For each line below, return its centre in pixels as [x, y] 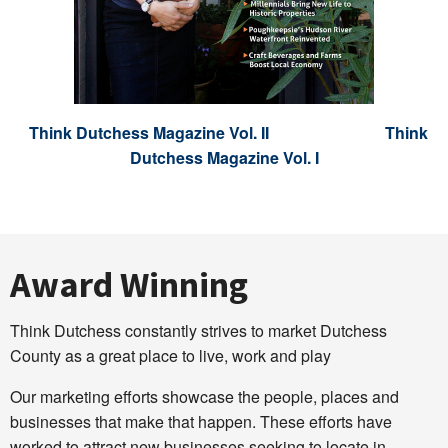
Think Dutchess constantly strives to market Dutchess [198, 331]
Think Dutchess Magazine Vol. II [148, 133]
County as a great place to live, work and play [170, 356]
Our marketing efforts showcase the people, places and [204, 397]
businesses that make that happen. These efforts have [201, 422]
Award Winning [129, 285]
